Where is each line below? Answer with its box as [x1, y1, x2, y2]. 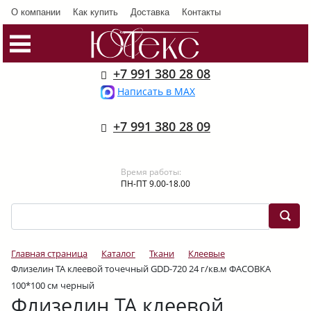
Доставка [131, 5, 169, 18]
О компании [11, 5, 60, 18]
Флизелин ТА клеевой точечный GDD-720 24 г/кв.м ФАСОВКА [11, 262, 271, 275]
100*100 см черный [11, 279, 94, 292]
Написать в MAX [117, 85, 195, 98]
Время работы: [121, 166, 181, 178]
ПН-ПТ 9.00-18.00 [121, 178, 190, 190]
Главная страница [11, 247, 87, 260]
